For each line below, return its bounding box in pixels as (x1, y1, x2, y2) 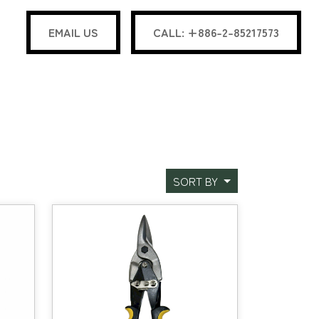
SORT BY (173, 172, 221, 189)
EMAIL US (48, 23, 98, 41)
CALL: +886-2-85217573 (153, 23, 279, 41)
